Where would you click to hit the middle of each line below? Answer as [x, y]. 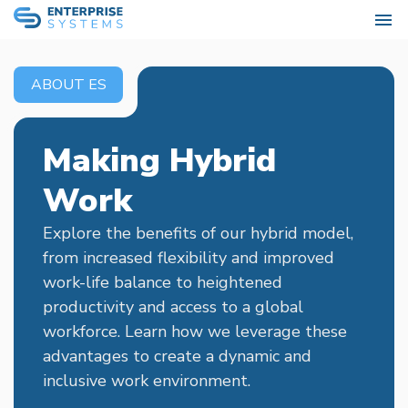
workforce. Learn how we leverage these [195, 332]
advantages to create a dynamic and [177, 357]
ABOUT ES [68, 85]
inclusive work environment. [147, 381]
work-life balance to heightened [163, 283]
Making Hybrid [159, 161]
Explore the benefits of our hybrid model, [198, 234]
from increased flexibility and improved [189, 258]
